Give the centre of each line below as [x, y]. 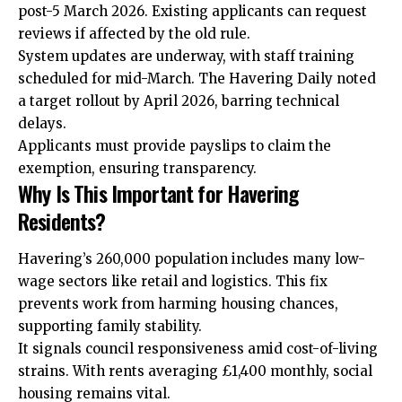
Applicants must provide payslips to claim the [175, 146]
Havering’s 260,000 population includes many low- [192, 258]
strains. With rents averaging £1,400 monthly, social [195, 371]
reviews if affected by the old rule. [134, 34]
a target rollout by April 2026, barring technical [179, 101]
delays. [42, 124]
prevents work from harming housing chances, [178, 303]
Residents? [62, 221]
